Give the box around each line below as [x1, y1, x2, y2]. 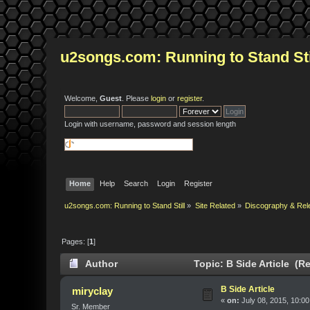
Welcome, [64, 94, 100, 102]
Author [85, 259, 118, 270]
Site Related [194, 201, 235, 210]
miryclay [71, 285, 113, 298]
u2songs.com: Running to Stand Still [64, 201, 185, 210]
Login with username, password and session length [64, 120, 237, 128]
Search [123, 179, 148, 188]
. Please [122, 94, 152, 102]
